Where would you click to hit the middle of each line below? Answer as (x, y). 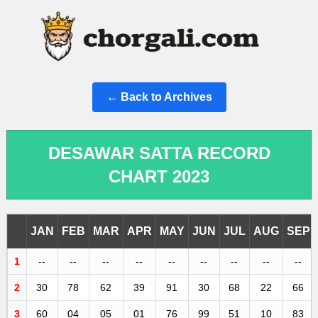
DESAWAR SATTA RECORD (159, 153)
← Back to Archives (159, 97)
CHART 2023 (159, 176)
